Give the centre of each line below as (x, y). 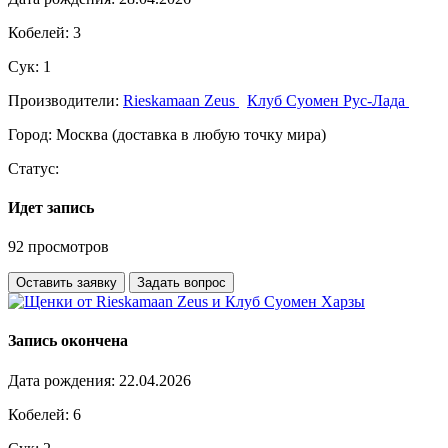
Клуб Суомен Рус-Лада (328, 100)
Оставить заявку (66, 283)
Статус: (33, 168)
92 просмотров (58, 247)
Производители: (65, 100)
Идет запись (51, 207)
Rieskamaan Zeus (181, 100)
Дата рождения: (63, 380)
